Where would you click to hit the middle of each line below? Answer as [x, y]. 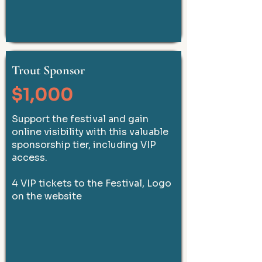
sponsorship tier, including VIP [84, 145]
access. [30, 158]
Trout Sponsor [48, 70]
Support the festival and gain [80, 119]
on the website [47, 196]
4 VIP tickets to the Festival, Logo [92, 183]
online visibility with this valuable [90, 132]
